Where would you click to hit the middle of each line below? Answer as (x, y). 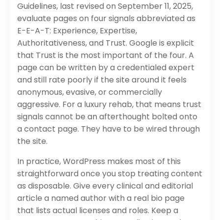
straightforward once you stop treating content (110, 173)
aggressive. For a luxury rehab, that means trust (109, 104)
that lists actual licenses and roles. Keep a (98, 210)
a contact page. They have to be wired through (109, 129)
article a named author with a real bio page (101, 198)
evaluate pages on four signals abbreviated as (106, 18)
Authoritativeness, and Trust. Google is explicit (106, 43)
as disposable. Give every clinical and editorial (105, 186)
